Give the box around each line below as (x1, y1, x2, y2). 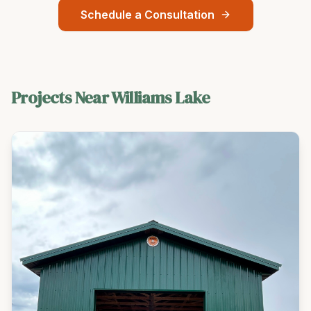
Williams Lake (110, 86, 210, 109)
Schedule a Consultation (80, 8, 215, 22)
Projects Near (11, 86, 111, 109)
